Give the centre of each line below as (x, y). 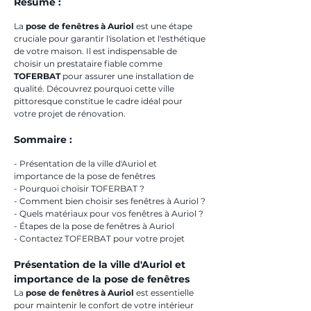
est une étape (164, 26)
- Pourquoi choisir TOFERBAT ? (79, 188)
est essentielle (165, 293)
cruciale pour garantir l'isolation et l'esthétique (111, 39)
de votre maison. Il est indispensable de (96, 51)
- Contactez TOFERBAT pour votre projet (99, 238)
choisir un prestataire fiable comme (89, 64)
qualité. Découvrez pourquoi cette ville (95, 89)
